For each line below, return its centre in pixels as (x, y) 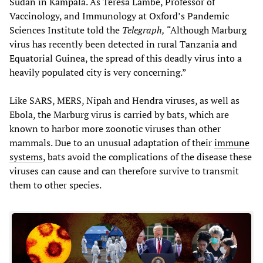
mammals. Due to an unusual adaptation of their (112, 143)
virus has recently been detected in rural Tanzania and (123, 44)
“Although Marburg (207, 30)
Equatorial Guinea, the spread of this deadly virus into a (126, 58)
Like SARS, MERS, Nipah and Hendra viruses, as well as (124, 101)
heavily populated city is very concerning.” (99, 73)
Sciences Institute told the (66, 30)
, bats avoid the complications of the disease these (147, 157)
